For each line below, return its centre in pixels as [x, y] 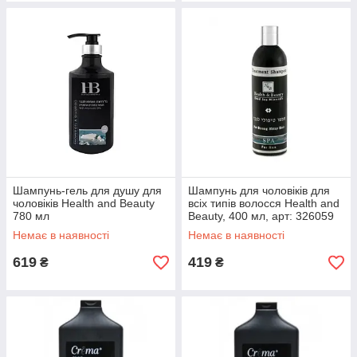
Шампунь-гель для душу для [87, 191]
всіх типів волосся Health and [264, 204]
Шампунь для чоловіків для [259, 191]
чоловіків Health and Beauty [84, 204]
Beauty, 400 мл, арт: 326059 [261, 216]
